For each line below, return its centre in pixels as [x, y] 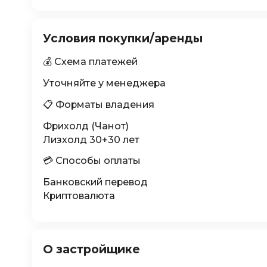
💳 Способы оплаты [91, 161]
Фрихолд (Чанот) [86, 126]
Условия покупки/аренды [122, 38]
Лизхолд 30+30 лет [91, 139]
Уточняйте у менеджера [104, 83]
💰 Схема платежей [90, 62]
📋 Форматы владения [98, 104]
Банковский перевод [95, 182]
